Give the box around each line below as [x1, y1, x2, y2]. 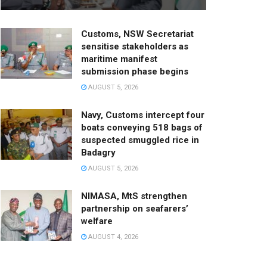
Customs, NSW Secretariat [81, 28, 194, 39]
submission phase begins [81, 66, 188, 77]
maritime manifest [81, 53, 157, 64]
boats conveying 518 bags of [81, 122, 203, 133]
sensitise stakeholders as [81, 41, 188, 52]
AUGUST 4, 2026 [86, 232, 138, 241]
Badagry [81, 147, 116, 158]
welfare [81, 215, 113, 226]
